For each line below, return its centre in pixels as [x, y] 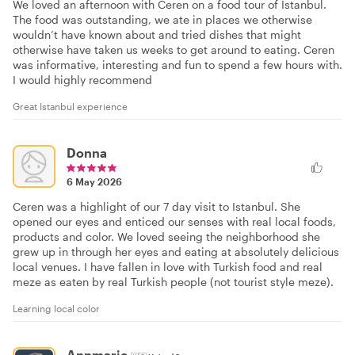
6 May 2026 [94, 181]
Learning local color [56, 308]
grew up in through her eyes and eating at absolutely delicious [176, 252]
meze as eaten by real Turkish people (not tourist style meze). [173, 282]
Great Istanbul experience [70, 106]
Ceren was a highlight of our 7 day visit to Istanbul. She [157, 206]
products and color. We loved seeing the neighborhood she [166, 237]
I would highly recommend [82, 80]
